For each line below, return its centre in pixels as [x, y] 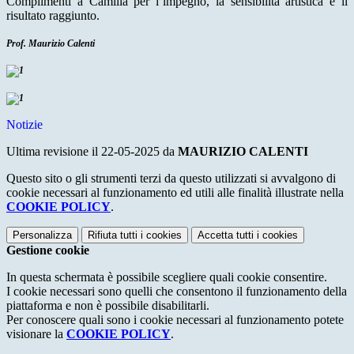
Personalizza [42, 235]
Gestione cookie [48, 250]
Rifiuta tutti [113, 235]
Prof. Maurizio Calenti [51, 44]
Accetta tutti [226, 235]
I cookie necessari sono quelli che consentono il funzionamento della [177, 292]
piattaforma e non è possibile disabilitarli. [108, 306]
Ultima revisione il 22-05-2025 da [92, 152]
